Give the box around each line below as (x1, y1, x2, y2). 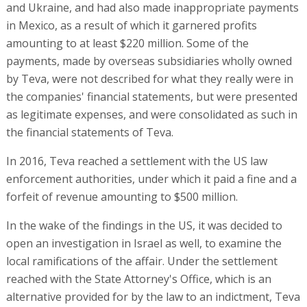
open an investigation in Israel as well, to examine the (5, 236, 282, 251)
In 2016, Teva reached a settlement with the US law (5, 153, 267, 169)
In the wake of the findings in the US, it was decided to (5, 218, 282, 234)
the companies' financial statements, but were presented (5, 89, 297, 105)
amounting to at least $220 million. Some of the (5, 36, 249, 51)
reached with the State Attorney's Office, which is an (5, 271, 271, 287)
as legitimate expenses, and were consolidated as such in (5, 107, 297, 123)
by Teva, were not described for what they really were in (5, 71, 293, 87)
